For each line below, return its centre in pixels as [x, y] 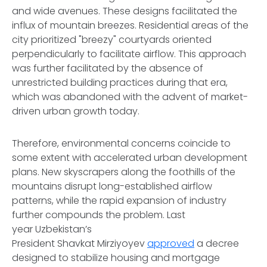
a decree [217, 243]
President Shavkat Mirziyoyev [80, 243]
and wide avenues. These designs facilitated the [125, 11]
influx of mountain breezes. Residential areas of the [130, 25]
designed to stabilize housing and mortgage [116, 258]
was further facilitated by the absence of [108, 68]
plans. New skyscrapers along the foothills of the [124, 172]
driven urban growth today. [78, 111]
